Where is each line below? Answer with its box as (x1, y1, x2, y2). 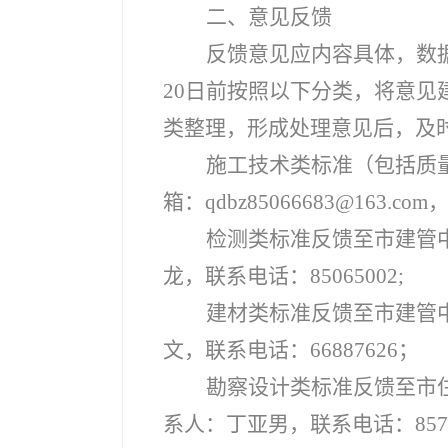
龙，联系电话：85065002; (163, 264, 404, 288)
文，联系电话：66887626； (163, 338, 419, 362)
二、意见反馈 (206, 5, 332, 29)
